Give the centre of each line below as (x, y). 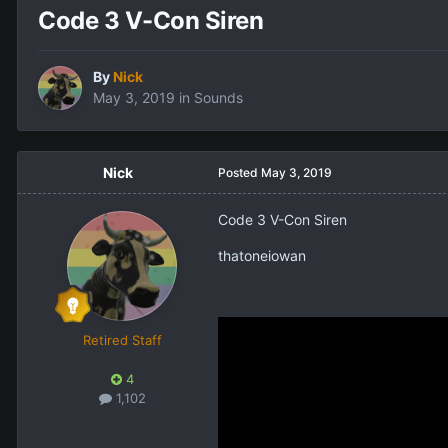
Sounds (218, 98)
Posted (239, 173)
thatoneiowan (262, 256)
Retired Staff (122, 340)
